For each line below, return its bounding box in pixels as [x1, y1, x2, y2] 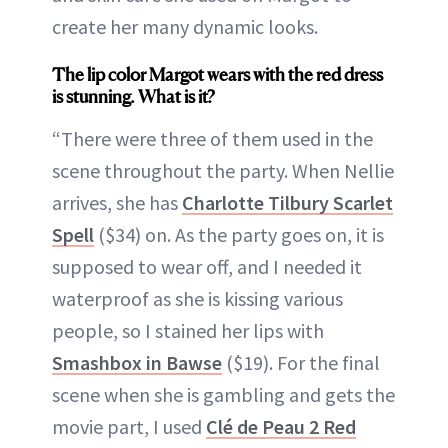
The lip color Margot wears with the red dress [52, 63, 383, 86]
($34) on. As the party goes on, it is [94, 222, 384, 248]
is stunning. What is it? [52, 85, 215, 108]
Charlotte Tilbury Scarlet [182, 190, 393, 216]
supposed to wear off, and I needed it [52, 254, 362, 280]
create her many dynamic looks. [52, 14, 318, 40]
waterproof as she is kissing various [52, 286, 343, 312]
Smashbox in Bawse [52, 350, 222, 376]
